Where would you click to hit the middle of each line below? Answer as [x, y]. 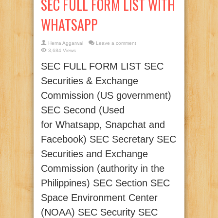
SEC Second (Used [83, 110]
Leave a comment [116, 43]
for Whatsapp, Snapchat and [103, 125]
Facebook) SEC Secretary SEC [109, 139]
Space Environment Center [99, 198]
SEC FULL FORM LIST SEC [102, 66]
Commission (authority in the [103, 169]
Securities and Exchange [94, 154]
